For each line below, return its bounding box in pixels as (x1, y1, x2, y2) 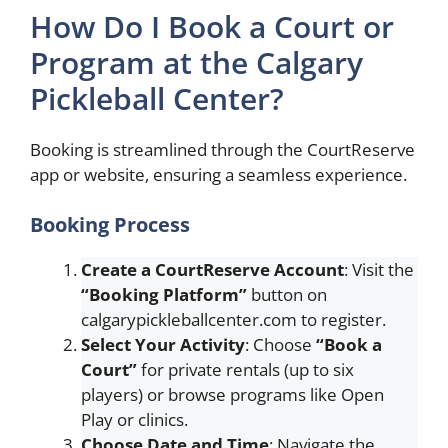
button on (247, 282, 327, 306)
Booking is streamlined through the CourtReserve (30, 138, 415, 161)
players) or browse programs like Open (81, 382, 384, 406)
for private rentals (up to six (137, 357, 354, 381)
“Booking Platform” (81, 282, 247, 306)
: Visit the (344, 257, 414, 281)
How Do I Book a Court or (30, 6, 394, 47)
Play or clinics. (81, 407, 188, 431)
